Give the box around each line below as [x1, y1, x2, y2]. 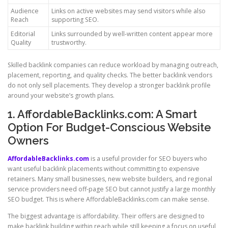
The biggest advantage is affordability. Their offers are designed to [8, 212, 205, 221]
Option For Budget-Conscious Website [8, 121, 211, 134]
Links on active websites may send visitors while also [51, 6, 206, 15]
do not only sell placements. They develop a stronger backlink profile [8, 80, 211, 90]
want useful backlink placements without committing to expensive [8, 164, 199, 174]
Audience [11, 6, 39, 15]
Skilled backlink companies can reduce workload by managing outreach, [8, 60, 218, 69]
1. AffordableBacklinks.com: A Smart [8, 107, 197, 121]
